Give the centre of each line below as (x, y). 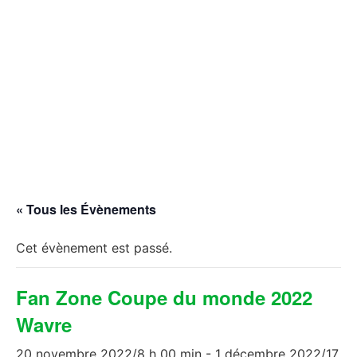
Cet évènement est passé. (94, 247)
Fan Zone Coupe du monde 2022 (164, 297)
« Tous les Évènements (86, 209)
